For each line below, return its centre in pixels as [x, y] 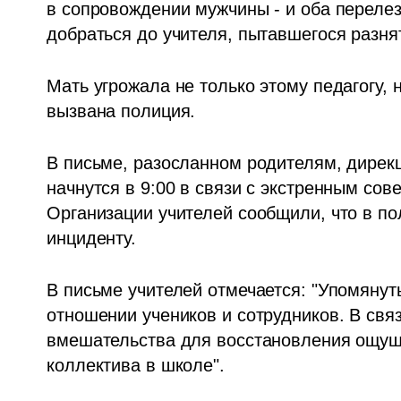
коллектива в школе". [136, 365]
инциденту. [94, 238]
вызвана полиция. [121, 111]
